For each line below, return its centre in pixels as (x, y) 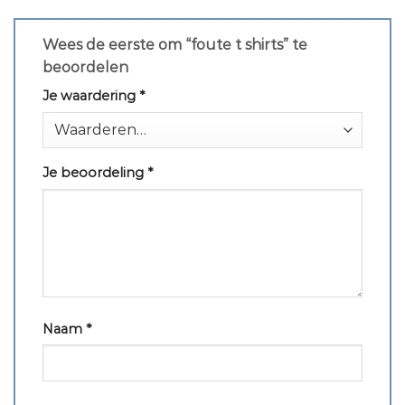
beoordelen (87, 68)
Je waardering (91, 96)
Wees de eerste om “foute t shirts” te (175, 45)
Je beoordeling (95, 172)
